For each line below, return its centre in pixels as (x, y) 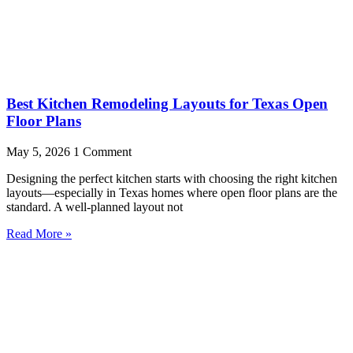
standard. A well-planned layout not (95, 206)
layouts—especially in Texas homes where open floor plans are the (172, 192)
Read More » (39, 233)
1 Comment (102, 151)
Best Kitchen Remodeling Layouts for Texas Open (167, 103)
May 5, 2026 (40, 151)
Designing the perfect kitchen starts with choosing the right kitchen (172, 178)
